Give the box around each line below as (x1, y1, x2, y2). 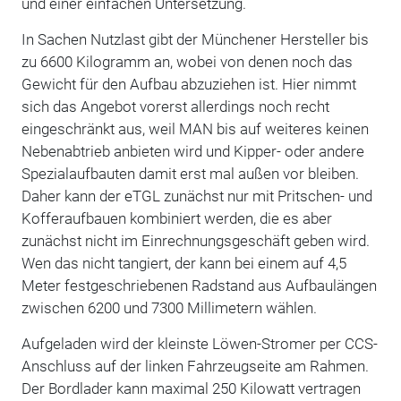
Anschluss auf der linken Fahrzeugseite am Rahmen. (21, 357, 369, 376)
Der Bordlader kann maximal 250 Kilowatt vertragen (21, 380, 361, 398)
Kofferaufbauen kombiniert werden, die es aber (21, 209, 332, 228)
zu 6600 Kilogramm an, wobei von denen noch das (21, 53, 353, 72)
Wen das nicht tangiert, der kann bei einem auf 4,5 (21, 254, 346, 273)
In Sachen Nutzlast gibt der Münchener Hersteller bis (21, 30, 369, 49)
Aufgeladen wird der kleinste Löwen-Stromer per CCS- (21, 335, 378, 354)
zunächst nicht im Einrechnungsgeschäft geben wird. (21, 232, 370, 251)
